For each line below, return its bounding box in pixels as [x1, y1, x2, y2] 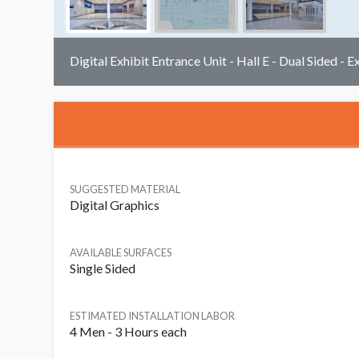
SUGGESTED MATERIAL [70, 183, 180, 196]
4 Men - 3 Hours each [70, 324, 187, 340]
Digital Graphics [70, 197, 159, 213]
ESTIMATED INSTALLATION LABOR [70, 309, 235, 323]
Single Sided [70, 260, 135, 276]
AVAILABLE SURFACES [70, 246, 171, 260]
